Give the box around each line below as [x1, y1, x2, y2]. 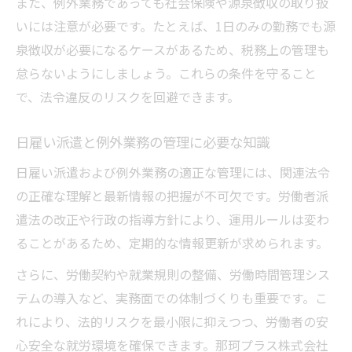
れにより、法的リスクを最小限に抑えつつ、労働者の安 [16, 312, 328, 332]
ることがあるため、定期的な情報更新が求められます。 [16, 233, 328, 253]
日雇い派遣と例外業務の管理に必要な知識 [16, 132, 269, 152]
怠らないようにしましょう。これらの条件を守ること [16, 64, 317, 83]
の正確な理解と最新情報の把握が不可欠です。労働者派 [16, 186, 328, 206]
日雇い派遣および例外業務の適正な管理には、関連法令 [16, 163, 330, 182]
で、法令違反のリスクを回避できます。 [16, 87, 240, 107]
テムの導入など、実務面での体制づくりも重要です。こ [16, 288, 328, 308]
